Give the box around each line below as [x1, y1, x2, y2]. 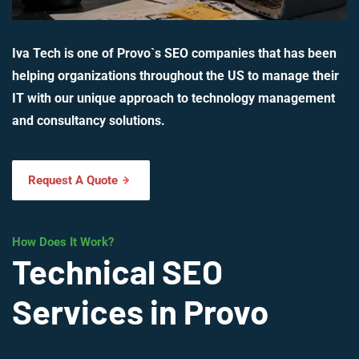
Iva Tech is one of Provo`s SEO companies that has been [12, 46, 337, 62]
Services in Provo [12, 291, 268, 332]
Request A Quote [28, 173, 118, 188]
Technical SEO [12, 251, 223, 292]
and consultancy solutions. [12, 113, 165, 129]
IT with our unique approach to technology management [12, 91, 335, 107]
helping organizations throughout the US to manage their [12, 68, 339, 84]
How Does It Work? [12, 235, 114, 250]
